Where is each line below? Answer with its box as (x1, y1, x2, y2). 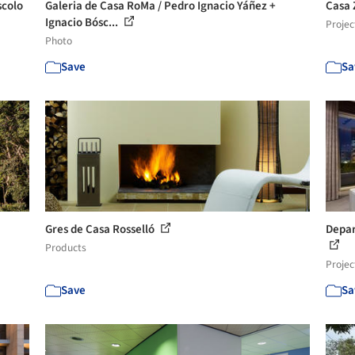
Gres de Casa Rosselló (45, 221, 158, 238)
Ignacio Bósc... (45, 14, 121, 31)
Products (45, 240, 87, 255)
